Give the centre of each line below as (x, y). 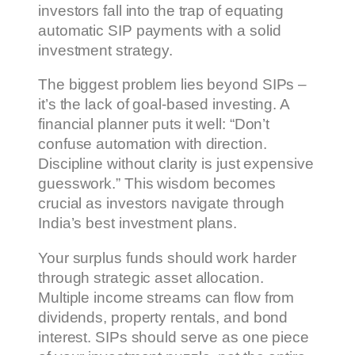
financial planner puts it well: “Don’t (154, 124)
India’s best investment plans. (137, 223)
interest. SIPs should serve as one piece (174, 337)
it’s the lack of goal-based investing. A (164, 105)
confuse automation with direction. (153, 144)
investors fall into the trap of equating (161, 10)
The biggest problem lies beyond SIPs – (173, 85)
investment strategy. (105, 50)
